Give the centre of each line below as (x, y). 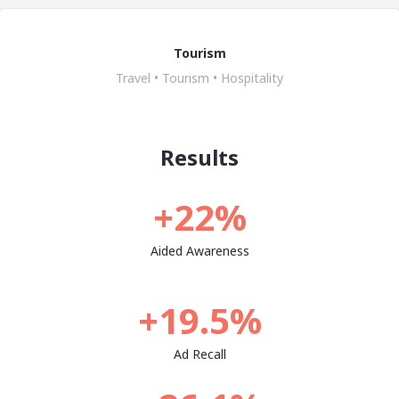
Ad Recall (199, 354)
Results (199, 157)
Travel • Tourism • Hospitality (199, 78)
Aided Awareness (199, 251)
